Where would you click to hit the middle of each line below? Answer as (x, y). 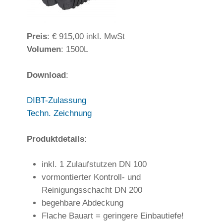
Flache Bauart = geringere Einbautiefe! (112, 216)
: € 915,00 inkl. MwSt (86, 37)
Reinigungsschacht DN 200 (92, 190)
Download (46, 75)
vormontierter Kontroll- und (91, 177)
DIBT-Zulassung (56, 101)
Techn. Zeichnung (59, 113)
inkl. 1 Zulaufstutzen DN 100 (94, 165)
